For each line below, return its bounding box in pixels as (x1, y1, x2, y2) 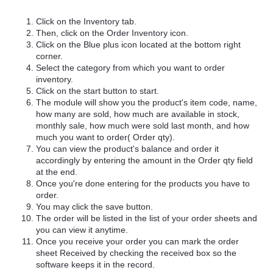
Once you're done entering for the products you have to (36, 178, 250, 188)
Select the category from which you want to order (36, 62, 225, 73)
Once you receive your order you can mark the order (36, 236, 239, 246)
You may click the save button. (36, 201, 154, 211)
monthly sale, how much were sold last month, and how (36, 120, 250, 130)
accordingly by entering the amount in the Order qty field (36, 155, 253, 165)
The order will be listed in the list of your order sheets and (36, 213, 258, 223)
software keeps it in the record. (36, 259, 155, 269)
